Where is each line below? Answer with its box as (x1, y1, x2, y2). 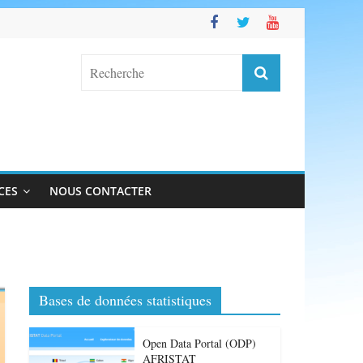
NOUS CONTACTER (49, 183, 152, 199)
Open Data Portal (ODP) (143, 335, 256, 351)
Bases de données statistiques (39, 290, 211, 310)
